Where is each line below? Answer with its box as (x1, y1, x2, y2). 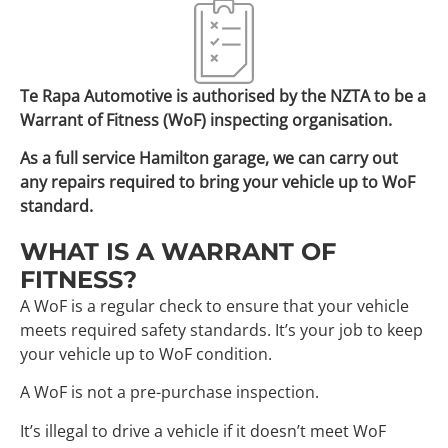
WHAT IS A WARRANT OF (20, 237, 336, 267)
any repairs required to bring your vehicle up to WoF (20, 171, 415, 194)
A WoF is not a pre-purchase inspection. (20, 381, 319, 404)
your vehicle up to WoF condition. (20, 343, 272, 366)
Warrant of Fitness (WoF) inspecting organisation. (20, 108, 392, 131)
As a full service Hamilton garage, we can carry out (20, 147, 398, 170)
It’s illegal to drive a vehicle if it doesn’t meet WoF (20, 419, 386, 442)
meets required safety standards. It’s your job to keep (20, 319, 423, 342)
